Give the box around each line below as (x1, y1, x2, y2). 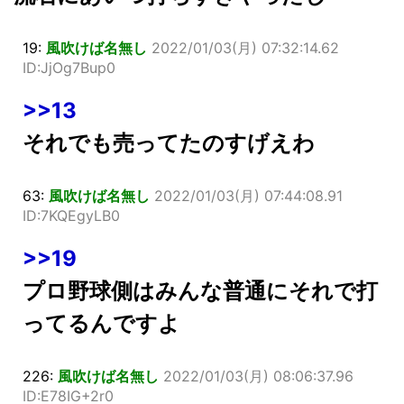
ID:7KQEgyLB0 (23, 206, 120, 225)
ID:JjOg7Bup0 (23, 58, 115, 77)
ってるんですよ (23, 309, 180, 336)
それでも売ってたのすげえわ (23, 129, 315, 156)
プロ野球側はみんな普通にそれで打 (23, 277, 378, 304)
